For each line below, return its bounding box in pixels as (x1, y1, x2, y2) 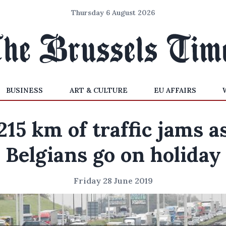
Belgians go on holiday (5, 142, 221, 167)
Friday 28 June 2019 (73, 176, 153, 186)
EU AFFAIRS (153, 86, 196, 95)
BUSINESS (6, 86, 43, 95)
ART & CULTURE (69, 86, 128, 95)
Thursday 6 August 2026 (71, 8, 155, 17)
